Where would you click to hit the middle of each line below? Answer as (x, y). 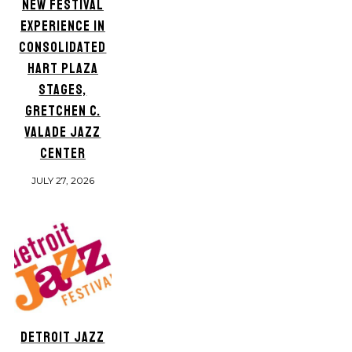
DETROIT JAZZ (63, 337)
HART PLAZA (62, 69)
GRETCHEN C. (62, 111)
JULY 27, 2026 (62, 181)
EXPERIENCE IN (62, 26)
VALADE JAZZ (63, 132)
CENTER (62, 154)
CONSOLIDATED (63, 48)
